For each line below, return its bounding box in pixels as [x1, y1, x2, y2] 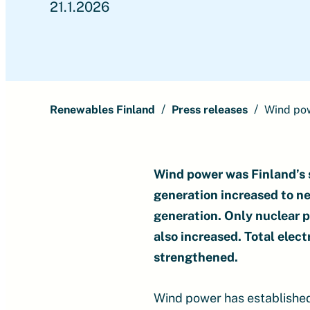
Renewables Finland [50, 103, 155, 116]
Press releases [172, 103, 248, 116]
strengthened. [154, 250, 238, 264]
